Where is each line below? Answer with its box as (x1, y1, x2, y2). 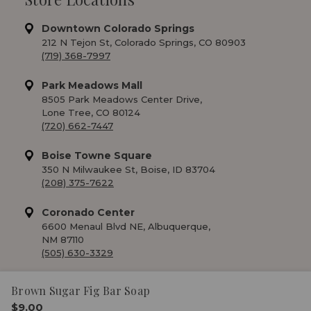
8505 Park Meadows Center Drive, (42, 93, 202, 105)
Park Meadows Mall (42, 78, 142, 92)
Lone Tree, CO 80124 (42, 106, 140, 118)
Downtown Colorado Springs (42, 22, 194, 35)
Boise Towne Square (42, 149, 152, 162)
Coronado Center (42, 205, 135, 219)
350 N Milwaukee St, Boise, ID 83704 (42, 163, 215, 175)
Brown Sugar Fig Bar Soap (11, 283, 150, 298)
